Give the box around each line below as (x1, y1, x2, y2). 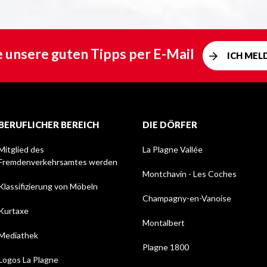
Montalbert (142, 218, 185, 228)
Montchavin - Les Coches (142, 169, 237, 179)
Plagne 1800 (142, 242, 189, 253)
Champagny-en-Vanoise (142, 193, 231, 204)
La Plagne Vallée (142, 144, 203, 155)
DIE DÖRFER (142, 119, 197, 131)
